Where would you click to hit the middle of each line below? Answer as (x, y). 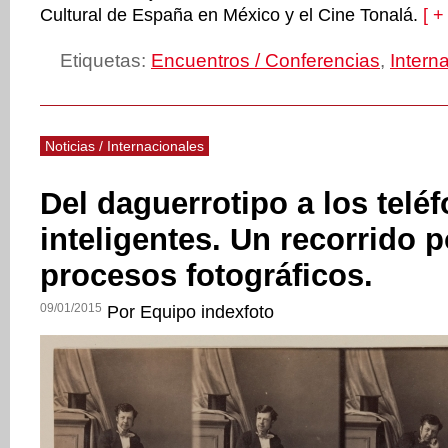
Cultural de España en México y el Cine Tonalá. (229, 15)
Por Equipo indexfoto (190, 312)
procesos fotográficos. (206, 275)
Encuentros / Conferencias (265, 60)
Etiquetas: (105, 60)
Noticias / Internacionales (124, 146)
